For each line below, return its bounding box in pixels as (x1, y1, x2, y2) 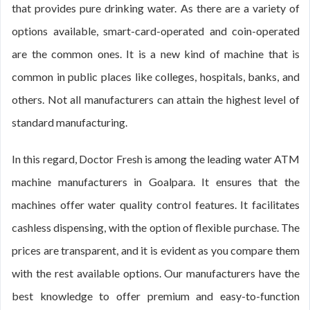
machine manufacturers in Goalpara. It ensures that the (12, 175, 300, 188)
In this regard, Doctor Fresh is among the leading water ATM (12, 152, 300, 165)
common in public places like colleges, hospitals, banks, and (12, 70, 300, 83)
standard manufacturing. (12, 116, 127, 129)
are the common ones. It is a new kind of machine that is (12, 47, 300, 60)
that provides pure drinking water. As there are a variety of (12, 1, 300, 15)
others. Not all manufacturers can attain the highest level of (12, 93, 300, 106)
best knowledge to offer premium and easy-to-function (12, 289, 300, 302)
